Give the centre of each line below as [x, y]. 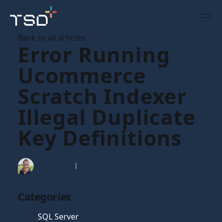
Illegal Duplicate [107, 117]
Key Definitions [100, 138]
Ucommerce [82, 75]
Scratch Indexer [102, 96]
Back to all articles [52, 38]
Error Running [94, 54]
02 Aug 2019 [99, 166]
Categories [44, 197]
